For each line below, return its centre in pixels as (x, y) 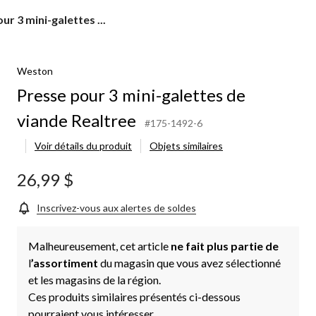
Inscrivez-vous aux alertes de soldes (116, 207)
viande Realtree (77, 120)
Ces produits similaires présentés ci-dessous (134, 296)
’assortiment (66, 262)
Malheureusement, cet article (99, 245)
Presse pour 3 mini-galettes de (131, 95)
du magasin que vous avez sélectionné (190, 262)
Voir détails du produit (83, 145)
